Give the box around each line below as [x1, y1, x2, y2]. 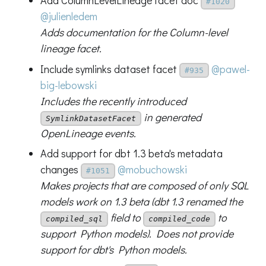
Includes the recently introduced [40, 93, 186, 108]
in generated [141, 109, 201, 124]
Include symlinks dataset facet [40, 61, 179, 76]
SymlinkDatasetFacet [45, 114, 136, 123]
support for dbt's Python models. [40, 242, 187, 257]
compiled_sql [45, 214, 103, 224]
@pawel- [211, 61, 250, 76]
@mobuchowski [117, 162, 187, 177]
